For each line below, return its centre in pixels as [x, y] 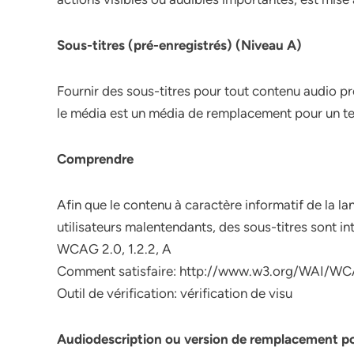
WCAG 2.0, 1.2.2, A [114, 249]
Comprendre [95, 159]
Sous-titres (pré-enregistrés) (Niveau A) [179, 45]
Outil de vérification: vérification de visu [175, 293]
